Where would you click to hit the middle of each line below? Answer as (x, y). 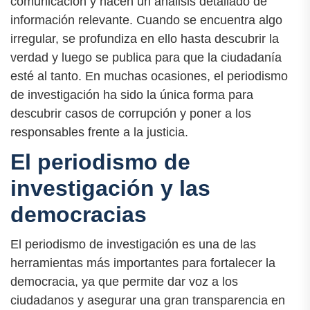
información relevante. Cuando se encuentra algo (146, 20)
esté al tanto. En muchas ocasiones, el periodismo (149, 76)
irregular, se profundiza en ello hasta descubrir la (145, 38)
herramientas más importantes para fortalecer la (143, 263)
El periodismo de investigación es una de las (133, 244)
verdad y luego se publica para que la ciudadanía (146, 57)
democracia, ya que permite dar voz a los (124, 281)
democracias (79, 214)
